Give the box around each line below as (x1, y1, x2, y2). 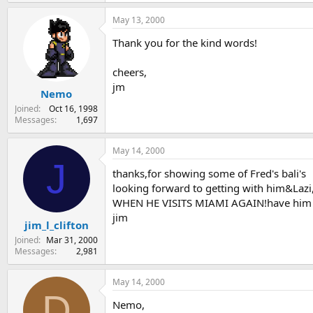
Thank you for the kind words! (112, 35, 257, 50)
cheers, (112, 64, 147, 79)
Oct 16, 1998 (49, 103, 98, 115)
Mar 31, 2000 (46, 233, 98, 246)
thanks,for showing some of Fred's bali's (112, 166, 306, 181)
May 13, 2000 (112, 13, 165, 26)
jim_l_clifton (24, 217, 89, 232)
